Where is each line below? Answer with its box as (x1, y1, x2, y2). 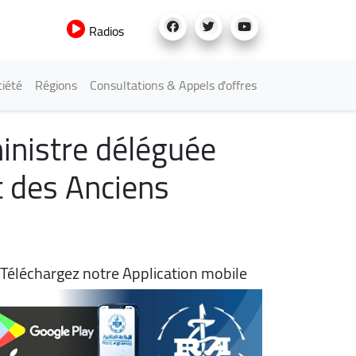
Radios (86, 19, 124, 43)
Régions (35, 73, 77, 97)
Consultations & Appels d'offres (90, 73, 257, 97)
